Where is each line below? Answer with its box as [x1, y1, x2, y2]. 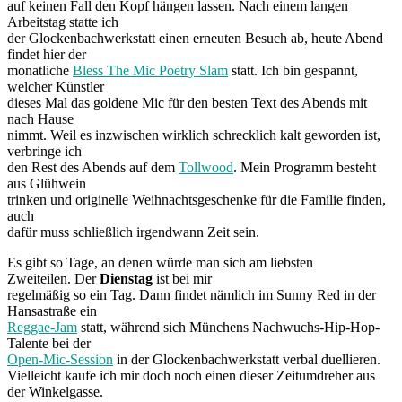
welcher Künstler [7, 78, 104, 94]
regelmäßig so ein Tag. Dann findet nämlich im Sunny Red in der [7, 286, 376, 302]
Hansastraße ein [7, 302, 97, 319]
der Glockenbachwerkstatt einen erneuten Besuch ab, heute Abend [7, 30, 383, 46]
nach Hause [7, 110, 74, 127]
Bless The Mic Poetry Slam [73, 62, 228, 78]
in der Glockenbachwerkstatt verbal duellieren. [113, 351, 380, 367]
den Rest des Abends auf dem [7, 159, 179, 175]
